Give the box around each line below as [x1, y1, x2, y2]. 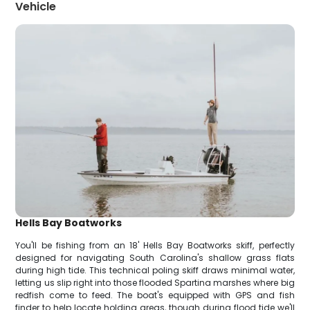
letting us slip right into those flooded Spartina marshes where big [15, 277, 295, 289]
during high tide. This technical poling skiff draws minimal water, [15, 264, 295, 277]
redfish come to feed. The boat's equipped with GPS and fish [15, 289, 295, 302]
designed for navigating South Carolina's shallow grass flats [15, 252, 295, 264]
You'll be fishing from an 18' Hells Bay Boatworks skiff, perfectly [15, 239, 295, 252]
